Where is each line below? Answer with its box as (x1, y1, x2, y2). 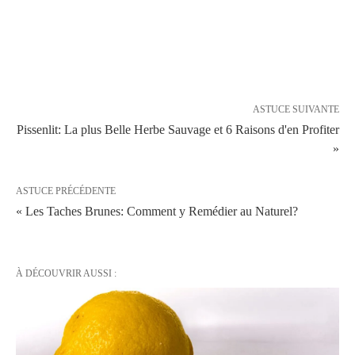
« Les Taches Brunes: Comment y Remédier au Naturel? (16, 204, 298, 219)
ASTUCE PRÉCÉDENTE (16, 185, 116, 197)
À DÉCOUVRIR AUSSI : (16, 268, 116, 280)
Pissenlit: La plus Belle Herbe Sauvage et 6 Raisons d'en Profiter (17, 123, 339, 137)
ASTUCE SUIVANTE (253, 104, 339, 116)
